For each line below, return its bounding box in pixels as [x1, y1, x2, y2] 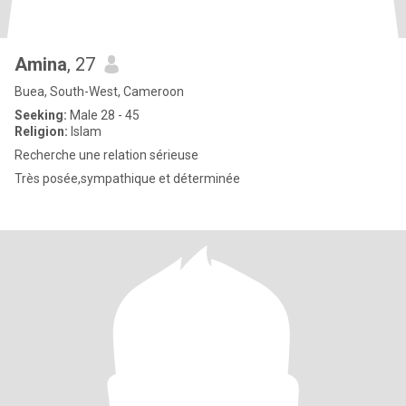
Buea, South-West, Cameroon [14, 84, 184, 99]
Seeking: [14, 108, 67, 122]
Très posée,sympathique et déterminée [14, 171, 240, 186]
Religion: [14, 124, 68, 139]
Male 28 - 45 [67, 108, 140, 122]
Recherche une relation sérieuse [14, 148, 198, 162]
